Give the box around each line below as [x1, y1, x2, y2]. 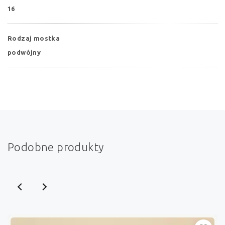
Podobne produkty [8, 140, 104, 153]
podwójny [8, 48, 41, 56]
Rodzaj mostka [8, 34, 60, 42]
